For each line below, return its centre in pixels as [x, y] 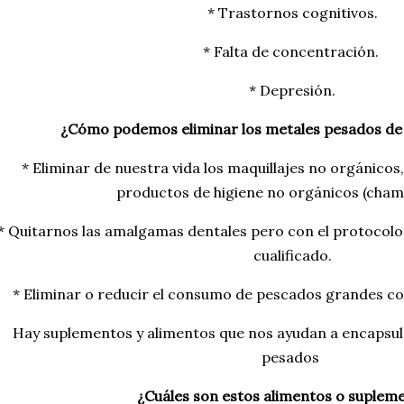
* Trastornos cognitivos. [292, 13]
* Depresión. [292, 90]
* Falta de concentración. [292, 51]
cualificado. [292, 255]
